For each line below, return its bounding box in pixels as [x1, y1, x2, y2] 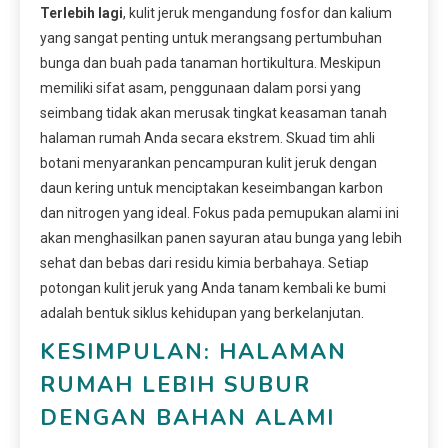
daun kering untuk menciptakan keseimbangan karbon [40, 180, 383, 197]
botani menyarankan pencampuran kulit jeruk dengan [40, 155, 377, 172]
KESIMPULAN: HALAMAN [40, 337, 347, 368]
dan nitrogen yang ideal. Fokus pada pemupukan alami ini [40, 205, 399, 222]
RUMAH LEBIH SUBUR [40, 370, 311, 401]
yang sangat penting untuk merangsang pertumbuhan [40, 30, 382, 47]
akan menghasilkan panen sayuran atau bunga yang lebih [40, 230, 402, 247]
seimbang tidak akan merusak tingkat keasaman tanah [40, 105, 387, 122]
